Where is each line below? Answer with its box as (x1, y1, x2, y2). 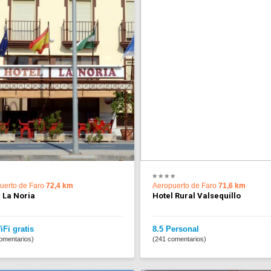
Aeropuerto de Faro (152, 181, 219, 191)
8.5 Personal (152, 224, 200, 234)
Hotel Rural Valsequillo (152, 191, 241, 201)
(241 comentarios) (152, 235, 207, 243)
